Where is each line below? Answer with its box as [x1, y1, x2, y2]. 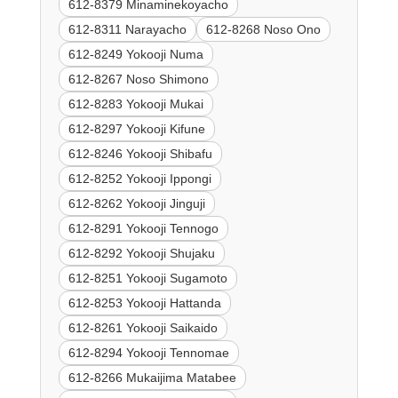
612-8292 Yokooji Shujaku [68, 245, 215, 260]
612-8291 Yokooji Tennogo [68, 220, 219, 235]
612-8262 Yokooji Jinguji [68, 195, 205, 211]
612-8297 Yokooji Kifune [68, 121, 205, 136]
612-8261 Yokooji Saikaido [68, 320, 218, 335]
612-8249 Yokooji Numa [68, 46, 203, 61]
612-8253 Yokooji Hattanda [68, 295, 221, 310]
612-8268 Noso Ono [205, 21, 321, 36]
